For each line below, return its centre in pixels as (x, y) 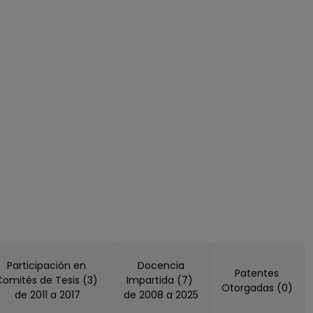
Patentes (257, 273)
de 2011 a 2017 (70, 295)
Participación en (48, 265)
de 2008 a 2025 (187, 295)
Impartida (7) (161, 280)
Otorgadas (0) (257, 288)
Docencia (161, 265)
